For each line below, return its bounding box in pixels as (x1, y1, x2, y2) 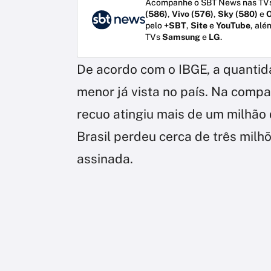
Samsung (162, 32, 200, 42)
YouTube (216, 21, 250, 31)
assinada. (77, 151, 133, 167)
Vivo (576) (172, 9, 214, 19)
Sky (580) (218, 9, 258, 19)
